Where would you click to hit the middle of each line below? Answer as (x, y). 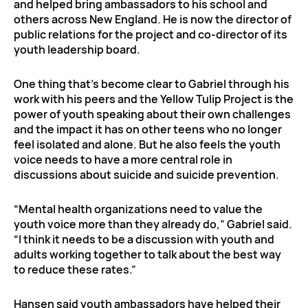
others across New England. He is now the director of (153, 19)
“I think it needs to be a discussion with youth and (144, 239)
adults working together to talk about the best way (147, 254)
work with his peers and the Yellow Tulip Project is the (154, 99)
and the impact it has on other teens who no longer (148, 129)
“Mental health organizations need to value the (138, 209)
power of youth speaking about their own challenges (152, 114)
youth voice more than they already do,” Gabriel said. (153, 224)
